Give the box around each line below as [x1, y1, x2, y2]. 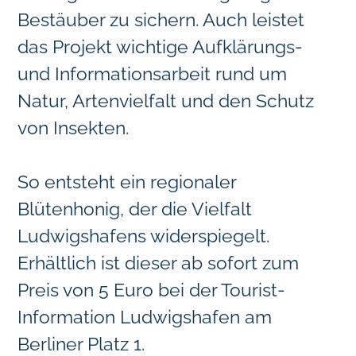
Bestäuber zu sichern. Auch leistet [17, 8, 304, 30]
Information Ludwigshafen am [17, 305, 272, 327]
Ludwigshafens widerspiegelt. [17, 224, 269, 246]
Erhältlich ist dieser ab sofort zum [17, 251, 299, 273]
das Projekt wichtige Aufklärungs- [17, 35, 303, 57]
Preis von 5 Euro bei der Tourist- [17, 278, 285, 300]
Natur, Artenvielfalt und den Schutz [17, 89, 314, 111]
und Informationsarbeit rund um [17, 62, 287, 84]
